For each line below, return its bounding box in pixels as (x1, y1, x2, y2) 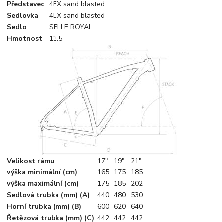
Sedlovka (7, 10, 39, 20)
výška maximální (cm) (7, 178, 79, 188)
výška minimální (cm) (7, 167, 78, 177)
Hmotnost (7, 33, 43, 43)
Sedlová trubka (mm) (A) (7, 190, 90, 200)
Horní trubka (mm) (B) (7, 201, 82, 211)
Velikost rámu (7, 156, 55, 166)
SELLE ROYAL (49, 22, 93, 32)
